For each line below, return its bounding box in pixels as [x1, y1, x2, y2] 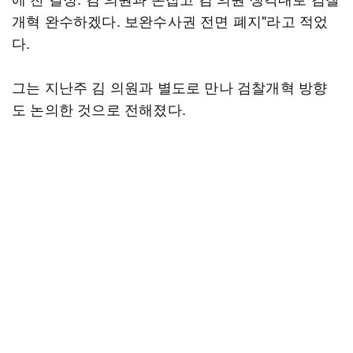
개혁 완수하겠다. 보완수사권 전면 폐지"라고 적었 [12, 10, 329, 31]
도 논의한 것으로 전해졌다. [12, 98, 186, 119]
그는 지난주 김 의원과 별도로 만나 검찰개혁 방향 [12, 76, 328, 97]
